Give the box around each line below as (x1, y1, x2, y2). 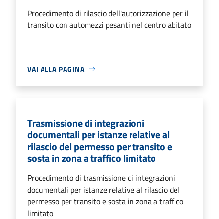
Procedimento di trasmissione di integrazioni (27, 172, 175, 184)
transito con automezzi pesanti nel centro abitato (27, 19, 191, 31)
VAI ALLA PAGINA (27, 64, 85, 74)
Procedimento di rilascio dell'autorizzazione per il (27, 7, 189, 19)
